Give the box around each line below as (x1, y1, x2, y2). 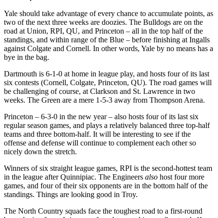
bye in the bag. (4, 53, 49, 61)
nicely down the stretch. (4, 147, 77, 156)
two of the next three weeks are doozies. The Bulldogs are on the (4, 18, 203, 26)
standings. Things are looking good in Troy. (4, 190, 138, 199)
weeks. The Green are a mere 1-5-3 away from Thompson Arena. (4, 95, 205, 104)
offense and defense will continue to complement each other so (4, 138, 196, 147)
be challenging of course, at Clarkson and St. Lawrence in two (4, 87, 195, 95)
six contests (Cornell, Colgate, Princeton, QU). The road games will (4, 78, 212, 87)
